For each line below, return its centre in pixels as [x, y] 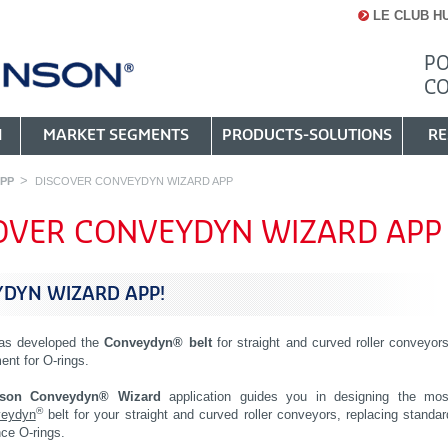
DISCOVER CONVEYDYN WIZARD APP [134, 181]
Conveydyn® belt [158, 343]
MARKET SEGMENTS [116, 135]
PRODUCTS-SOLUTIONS [307, 135]
